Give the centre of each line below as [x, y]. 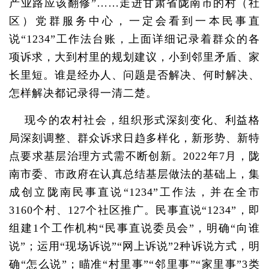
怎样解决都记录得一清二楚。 [83, 93]
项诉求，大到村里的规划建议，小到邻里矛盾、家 [134, 57]
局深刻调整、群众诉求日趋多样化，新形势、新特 [134, 138]
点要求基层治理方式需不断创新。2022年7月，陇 [134, 156]
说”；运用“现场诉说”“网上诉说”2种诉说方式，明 [134, 246]
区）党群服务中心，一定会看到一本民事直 [134, 21]
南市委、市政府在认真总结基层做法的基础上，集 [134, 174]
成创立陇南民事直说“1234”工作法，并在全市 [134, 192]
